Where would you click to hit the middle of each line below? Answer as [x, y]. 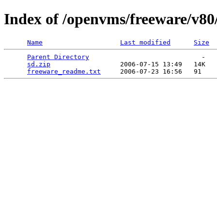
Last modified [145, 42]
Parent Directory [58, 57]
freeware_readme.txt [64, 71]
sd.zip [39, 64]
